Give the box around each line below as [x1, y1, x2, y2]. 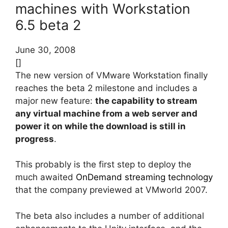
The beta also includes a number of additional [15, 210, 204, 221]
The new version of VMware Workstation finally [15, 70, 208, 80]
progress [15, 133, 54, 144]
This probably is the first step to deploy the [15, 159, 191, 170]
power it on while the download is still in [15, 121, 186, 131]
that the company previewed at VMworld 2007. [15, 185, 208, 195]
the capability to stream [95, 95, 197, 106]
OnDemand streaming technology [76, 172, 213, 183]
